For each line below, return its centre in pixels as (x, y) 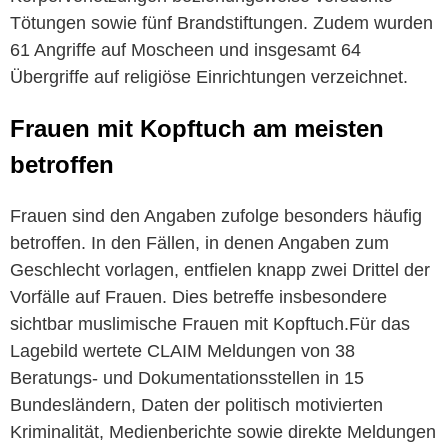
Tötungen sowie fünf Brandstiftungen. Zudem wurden (221, 23)
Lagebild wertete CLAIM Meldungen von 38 (182, 351)
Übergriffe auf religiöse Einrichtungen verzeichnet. (209, 77)
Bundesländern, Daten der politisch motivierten (196, 405)
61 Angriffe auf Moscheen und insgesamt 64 (185, 50)
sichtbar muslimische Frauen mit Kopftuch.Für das (210, 324)
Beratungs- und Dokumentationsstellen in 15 (187, 378)
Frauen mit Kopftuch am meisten (197, 129)
